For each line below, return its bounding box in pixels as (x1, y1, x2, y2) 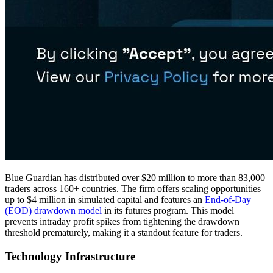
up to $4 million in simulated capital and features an (5, 194, 205, 205)
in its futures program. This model (102, 205, 234, 216)
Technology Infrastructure (5, 250, 135, 263)
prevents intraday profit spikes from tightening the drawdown (5, 216, 239, 227)
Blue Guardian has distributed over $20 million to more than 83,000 (5, 172, 265, 183)
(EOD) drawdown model (5, 205, 102, 216)
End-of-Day (205, 194, 251, 205)
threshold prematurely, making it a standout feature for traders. (5, 227, 243, 238)
